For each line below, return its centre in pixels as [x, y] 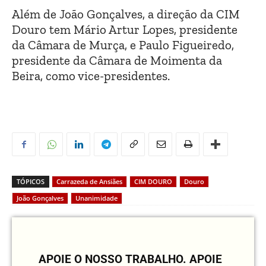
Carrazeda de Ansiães [89, 182]
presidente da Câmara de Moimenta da [117, 61]
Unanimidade [96, 198]
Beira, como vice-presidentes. [91, 76]
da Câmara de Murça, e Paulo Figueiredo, [123, 45]
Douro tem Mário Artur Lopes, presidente [125, 30]
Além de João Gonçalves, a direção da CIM [126, 14]
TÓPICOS [31, 182]
